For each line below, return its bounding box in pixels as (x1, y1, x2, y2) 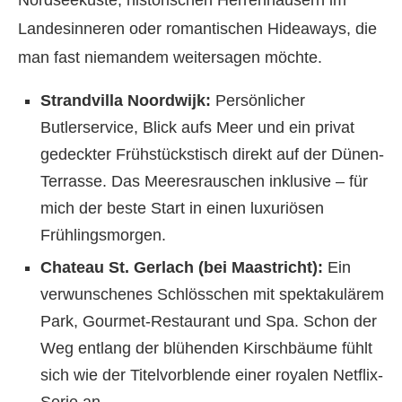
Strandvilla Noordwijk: (40, 92, 211, 109)
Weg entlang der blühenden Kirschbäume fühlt (40, 339, 372, 357)
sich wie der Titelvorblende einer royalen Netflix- (40, 366, 383, 384)
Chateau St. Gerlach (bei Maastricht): (40, 258, 323, 276)
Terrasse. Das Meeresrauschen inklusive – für (40, 172, 368, 190)
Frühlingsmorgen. (40, 226, 166, 244)
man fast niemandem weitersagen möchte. (18, 48, 322, 66)
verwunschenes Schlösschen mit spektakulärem (40, 285, 384, 303)
